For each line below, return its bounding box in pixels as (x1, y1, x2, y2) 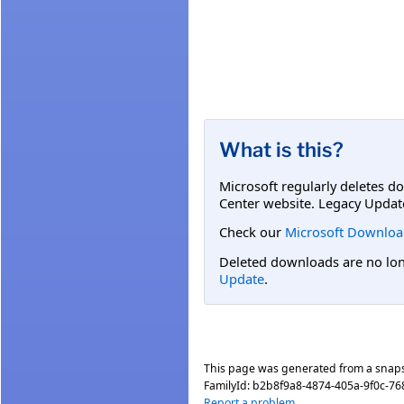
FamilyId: (204, 378, 252, 394)
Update (219, 269, 264, 288)
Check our (219, 223, 285, 242)
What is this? (219, 137, 344, 161)
